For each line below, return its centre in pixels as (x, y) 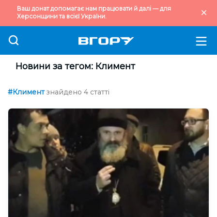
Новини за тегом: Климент (75, 66)
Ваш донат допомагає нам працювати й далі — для (94, 8)
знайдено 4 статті (78, 92)
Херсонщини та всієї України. (62, 16)
